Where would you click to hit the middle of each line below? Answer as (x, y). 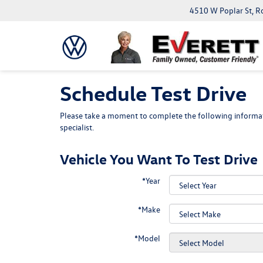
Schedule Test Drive (153, 92)
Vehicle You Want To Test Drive (159, 159)
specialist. (77, 127)
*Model (147, 238)
